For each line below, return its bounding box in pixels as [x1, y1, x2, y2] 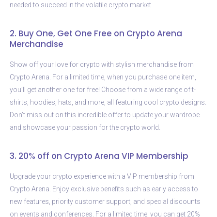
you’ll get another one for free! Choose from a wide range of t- [10, 85, 196, 93]
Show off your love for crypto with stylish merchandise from [10, 60, 194, 68]
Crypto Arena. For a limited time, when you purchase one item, [10, 73, 196, 81]
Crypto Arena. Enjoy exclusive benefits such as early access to [10, 185, 198, 193]
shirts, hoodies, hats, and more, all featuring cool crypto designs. [10, 98, 206, 106]
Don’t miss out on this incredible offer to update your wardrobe [10, 110, 200, 119]
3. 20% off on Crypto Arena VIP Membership [10, 150, 188, 162]
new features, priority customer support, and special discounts [10, 197, 201, 205]
